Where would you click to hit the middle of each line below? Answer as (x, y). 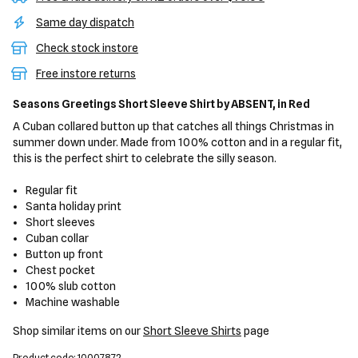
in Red (293, 104)
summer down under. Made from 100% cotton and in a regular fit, (177, 142)
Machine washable (73, 302)
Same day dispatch (85, 22)
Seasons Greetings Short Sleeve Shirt (115, 104)
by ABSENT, (246, 104)
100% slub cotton (71, 286)
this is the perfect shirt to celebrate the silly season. (145, 158)
